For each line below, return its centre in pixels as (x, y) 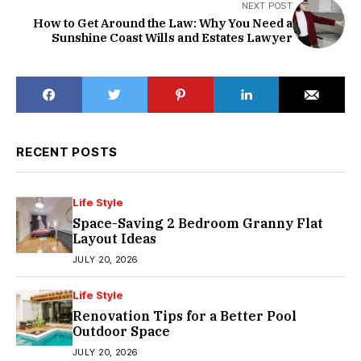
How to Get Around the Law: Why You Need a (163, 23)
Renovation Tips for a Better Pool (185, 316)
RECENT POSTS (67, 152)
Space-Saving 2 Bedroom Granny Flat (198, 224)
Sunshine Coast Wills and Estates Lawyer (172, 38)
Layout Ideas (114, 239)
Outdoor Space (121, 332)
